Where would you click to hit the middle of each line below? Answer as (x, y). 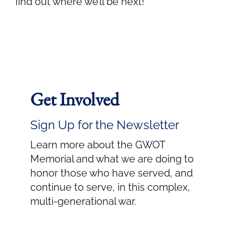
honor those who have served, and (111, 173)
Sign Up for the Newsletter (105, 125)
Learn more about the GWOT (98, 145)
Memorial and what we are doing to (112, 159)
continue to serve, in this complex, (110, 187)
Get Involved (75, 99)
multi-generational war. (83, 201)
